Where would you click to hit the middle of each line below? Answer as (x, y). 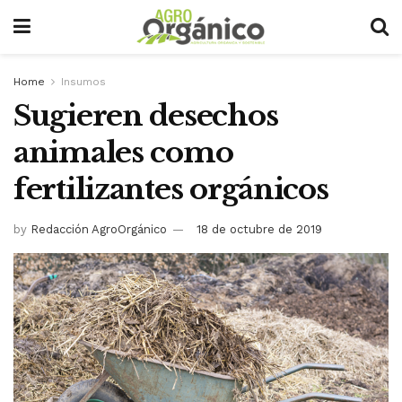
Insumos (83, 82)
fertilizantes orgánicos (171, 189)
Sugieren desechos (146, 116)
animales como (123, 153)
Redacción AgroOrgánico (99, 229)
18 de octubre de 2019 (259, 229)
